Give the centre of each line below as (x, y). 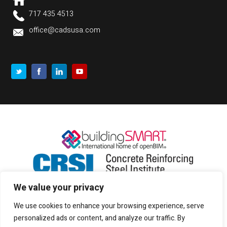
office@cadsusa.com (65, 30)
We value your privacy (59, 188)
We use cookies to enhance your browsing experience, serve (109, 206)
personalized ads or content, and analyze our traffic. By (99, 218)
